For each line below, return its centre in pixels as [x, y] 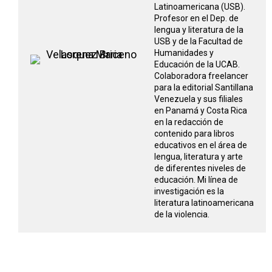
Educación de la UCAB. [197, 64]
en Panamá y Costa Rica [201, 110]
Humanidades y [184, 53]
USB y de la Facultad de [199, 41]
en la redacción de [189, 122]
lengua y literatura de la [199, 30]
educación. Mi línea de [196, 180]
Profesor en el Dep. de [196, 18]
